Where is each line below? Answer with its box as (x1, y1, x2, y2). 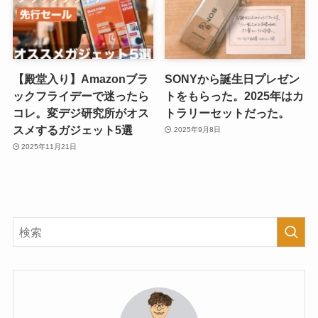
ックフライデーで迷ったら (12, 89, 149, 102)
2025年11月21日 (21, 143, 77, 151)
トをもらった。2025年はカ (165, 89, 305, 102)
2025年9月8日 (173, 126, 221, 134)
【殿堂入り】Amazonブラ (12, 72, 148, 85)
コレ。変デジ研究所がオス (12, 106, 149, 119)
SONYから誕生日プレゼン (165, 72, 300, 85)
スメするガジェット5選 (12, 123, 133, 136)
